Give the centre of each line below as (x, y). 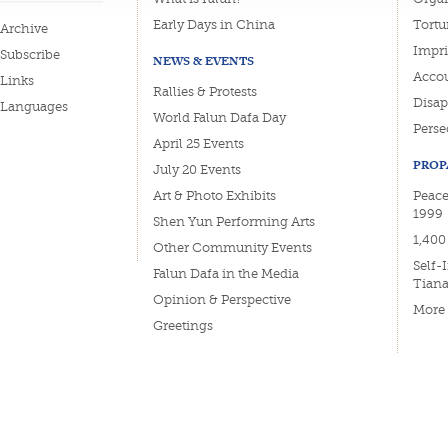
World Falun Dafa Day (219, 117)
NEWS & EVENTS (203, 60)
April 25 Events (198, 143)
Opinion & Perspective (222, 299)
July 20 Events (197, 169)
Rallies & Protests (205, 91)
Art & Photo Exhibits (214, 195)
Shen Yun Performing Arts (234, 221)
